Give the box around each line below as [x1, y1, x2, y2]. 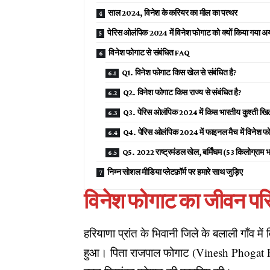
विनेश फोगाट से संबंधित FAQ [108, 47, 190, 57]
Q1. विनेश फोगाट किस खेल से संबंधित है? [121, 67, 237, 77]
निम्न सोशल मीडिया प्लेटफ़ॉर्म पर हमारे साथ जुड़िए [107, 166, 243, 177]
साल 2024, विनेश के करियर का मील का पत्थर [108, 7, 237, 17]
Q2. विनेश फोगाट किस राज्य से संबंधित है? [122, 87, 243, 97]
